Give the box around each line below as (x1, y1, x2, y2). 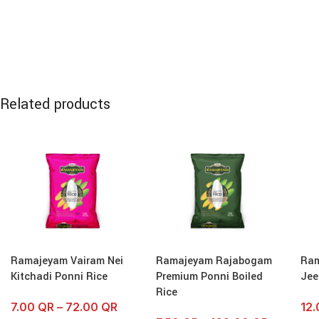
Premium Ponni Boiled (155, 268, 263, 284)
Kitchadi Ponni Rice (11, 268, 108, 284)
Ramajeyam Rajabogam (155, 253, 272, 268)
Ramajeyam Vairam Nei (11, 253, 123, 268)
